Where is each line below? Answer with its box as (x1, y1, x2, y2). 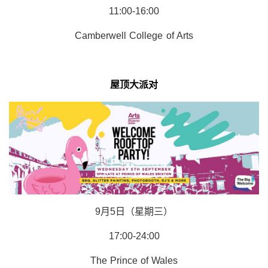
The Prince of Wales (90, 255, 178, 266)
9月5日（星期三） (95, 206, 173, 217)
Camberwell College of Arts (75, 31, 193, 41)
